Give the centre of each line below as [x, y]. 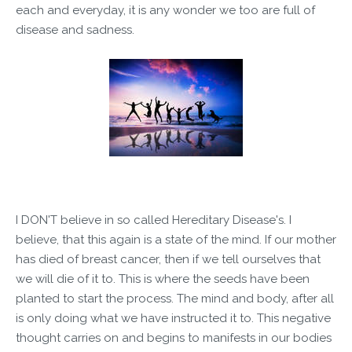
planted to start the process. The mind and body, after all [175, 299]
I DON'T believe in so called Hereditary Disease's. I [154, 220]
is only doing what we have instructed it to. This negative [173, 318]
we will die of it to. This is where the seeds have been [163, 279]
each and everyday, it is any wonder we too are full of [165, 10]
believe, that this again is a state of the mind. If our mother [176, 240]
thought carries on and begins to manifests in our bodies [174, 338]
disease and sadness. [75, 30]
